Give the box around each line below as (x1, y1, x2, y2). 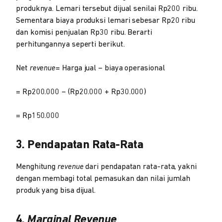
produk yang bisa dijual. (16, 186, 98, 195)
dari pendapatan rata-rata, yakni (83, 163, 197, 171)
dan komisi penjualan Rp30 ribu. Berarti (16, 28, 152, 37)
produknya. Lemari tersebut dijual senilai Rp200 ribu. (16, 4, 198, 13)
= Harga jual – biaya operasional (55, 64, 165, 72)
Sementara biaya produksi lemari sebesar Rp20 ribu (16, 16, 196, 25)
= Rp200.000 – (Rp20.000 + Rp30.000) (16, 88, 147, 96)
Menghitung (16, 163, 58, 171)
